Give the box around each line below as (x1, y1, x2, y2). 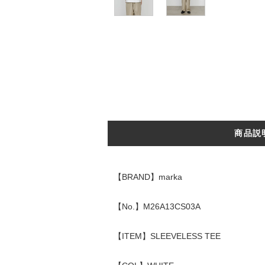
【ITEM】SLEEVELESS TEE (113, 231, 221, 241)
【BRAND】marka (113, 172, 182, 182)
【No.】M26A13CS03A (113, 202, 201, 211)
